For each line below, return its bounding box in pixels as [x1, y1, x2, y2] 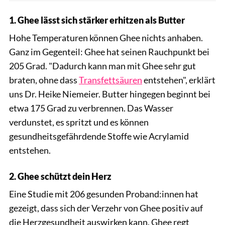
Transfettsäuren [79, 74, 142, 85]
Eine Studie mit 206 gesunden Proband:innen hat [9, 188, 198, 199]
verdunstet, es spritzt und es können [9, 116, 149, 128]
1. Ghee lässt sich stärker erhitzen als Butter [9, 14, 185, 26]
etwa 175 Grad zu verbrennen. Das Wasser [9, 102, 173, 114]
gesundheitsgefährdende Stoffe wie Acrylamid [9, 130, 189, 142]
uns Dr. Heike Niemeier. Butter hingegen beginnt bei [9, 88, 210, 99]
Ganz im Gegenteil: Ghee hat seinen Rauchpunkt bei [9, 46, 209, 57]
